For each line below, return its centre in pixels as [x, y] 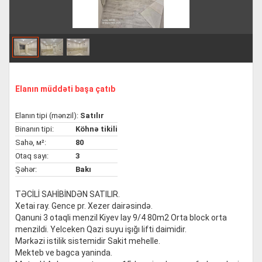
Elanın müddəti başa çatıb [65, 89]
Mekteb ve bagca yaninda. [64, 253]
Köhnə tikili [96, 129]
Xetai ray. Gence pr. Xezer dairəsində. [84, 206]
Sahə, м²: [31, 142]
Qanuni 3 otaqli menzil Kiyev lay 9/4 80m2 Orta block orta [121, 218]
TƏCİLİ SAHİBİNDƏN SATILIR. [68, 194]
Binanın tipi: [35, 129]
